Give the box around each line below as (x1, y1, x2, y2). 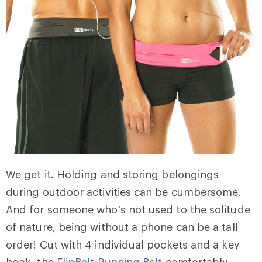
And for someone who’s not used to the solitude (6, 203, 250, 216)
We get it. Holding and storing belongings (6, 168, 219, 181)
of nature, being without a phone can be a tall (6, 220, 238, 234)
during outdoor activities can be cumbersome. (6, 185, 242, 199)
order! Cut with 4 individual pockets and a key (6, 238, 240, 251)
